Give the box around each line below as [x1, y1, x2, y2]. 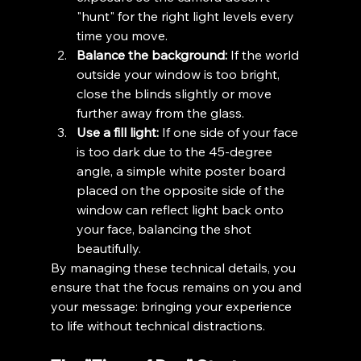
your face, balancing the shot [76, 220, 255, 237]
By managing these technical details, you [50, 259, 299, 276]
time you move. [76, 27, 168, 44]
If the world [226, 46, 302, 63]
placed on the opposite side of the [76, 181, 288, 198]
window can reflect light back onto [76, 201, 287, 218]
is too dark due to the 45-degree [76, 143, 276, 160]
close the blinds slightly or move [76, 85, 275, 102]
